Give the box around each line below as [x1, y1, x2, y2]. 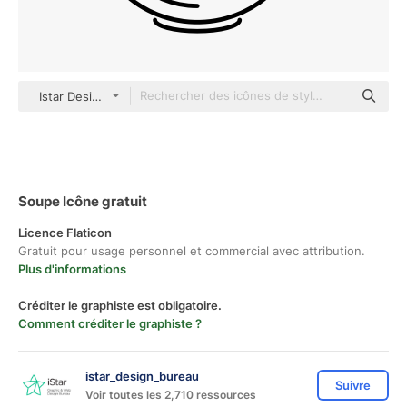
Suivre [335, 378, 371, 392]
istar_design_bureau [85, 368, 199, 383]
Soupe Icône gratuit [18, 193, 147, 210]
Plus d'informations [18, 262, 126, 276]
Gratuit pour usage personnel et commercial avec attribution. [18, 243, 365, 258]
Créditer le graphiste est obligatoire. [18, 298, 222, 313]
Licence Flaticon [18, 225, 112, 240]
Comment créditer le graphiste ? [18, 316, 202, 331]
